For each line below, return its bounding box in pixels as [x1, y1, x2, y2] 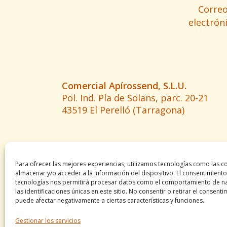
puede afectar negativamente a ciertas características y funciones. [15, 196, 204, 205]
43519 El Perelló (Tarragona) [62, 104, 184, 116]
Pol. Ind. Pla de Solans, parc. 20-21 [62, 92, 208, 104]
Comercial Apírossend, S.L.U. [62, 80, 186, 92]
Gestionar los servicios [15, 216, 81, 225]
